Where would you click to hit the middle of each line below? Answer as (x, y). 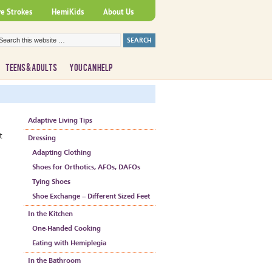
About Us (118, 12)
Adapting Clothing (62, 153)
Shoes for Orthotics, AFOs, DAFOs (86, 168)
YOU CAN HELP (91, 68)
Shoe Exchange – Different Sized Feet (91, 197)
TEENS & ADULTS (31, 68)
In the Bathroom (54, 261)
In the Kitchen (50, 214)
